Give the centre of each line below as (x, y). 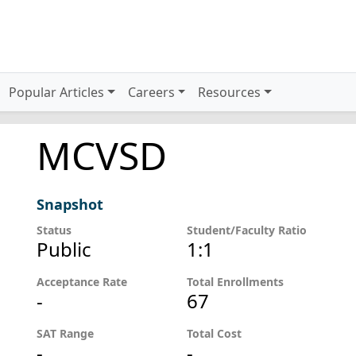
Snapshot (70, 204)
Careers (151, 92)
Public (64, 249)
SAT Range (66, 333)
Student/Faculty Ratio (247, 230)
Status (54, 230)
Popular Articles (57, 92)
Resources (230, 92)
